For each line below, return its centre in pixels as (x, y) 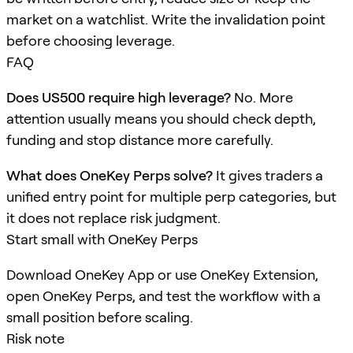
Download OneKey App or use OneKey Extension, (162, 274)
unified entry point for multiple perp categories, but (171, 196)
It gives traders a (268, 175)
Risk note (35, 338)
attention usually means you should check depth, (161, 118)
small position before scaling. (100, 317)
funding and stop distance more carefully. (140, 139)
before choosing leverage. (91, 40)
